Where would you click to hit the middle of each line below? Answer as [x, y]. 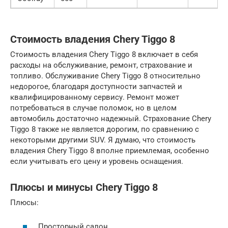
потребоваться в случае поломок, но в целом [93, 108]
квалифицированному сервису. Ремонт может [95, 97]
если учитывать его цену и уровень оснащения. [97, 162]
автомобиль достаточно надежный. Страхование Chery [111, 119]
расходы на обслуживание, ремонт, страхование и [101, 65]
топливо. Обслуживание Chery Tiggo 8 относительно [105, 76]
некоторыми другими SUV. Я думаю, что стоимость [103, 140]
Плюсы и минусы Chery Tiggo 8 [84, 187]
